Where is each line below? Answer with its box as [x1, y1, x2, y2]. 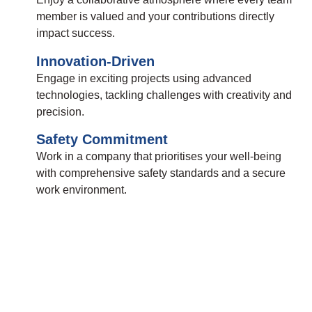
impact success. [36, 27, 115, 40]
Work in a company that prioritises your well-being [36, 150, 281, 163]
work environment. [36, 184, 127, 196]
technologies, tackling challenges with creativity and [36, 88, 292, 101]
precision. [36, 105, 84, 118]
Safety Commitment [36, 132, 168, 148]
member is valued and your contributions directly [36, 10, 274, 23]
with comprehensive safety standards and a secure [36, 167, 286, 180]
